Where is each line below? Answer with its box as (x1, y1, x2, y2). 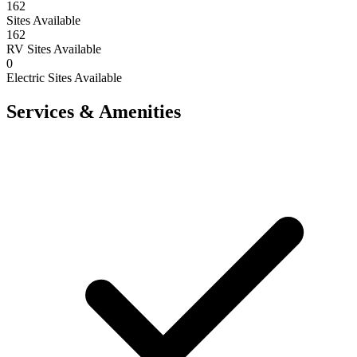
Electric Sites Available (6, 70, 122, 84)
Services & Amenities (6, 100, 181, 122)
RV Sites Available (6, 41, 101, 56)
